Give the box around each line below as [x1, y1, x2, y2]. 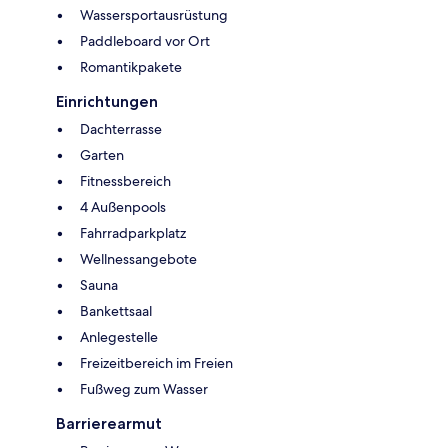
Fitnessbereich [80, 171, 171, 190]
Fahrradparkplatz [80, 223, 186, 242]
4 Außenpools [80, 197, 166, 216]
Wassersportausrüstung [80, 5, 228, 24]
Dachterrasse [80, 119, 162, 138]
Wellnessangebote [80, 249, 197, 268]
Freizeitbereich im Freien [80, 353, 233, 372]
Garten [80, 145, 124, 164]
